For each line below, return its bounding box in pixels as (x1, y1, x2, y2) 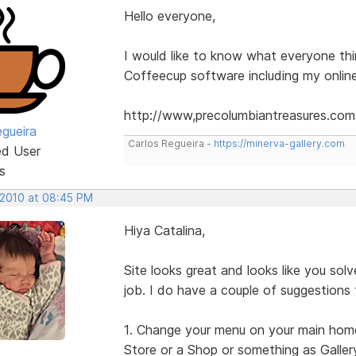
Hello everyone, (123, 7, 215, 24)
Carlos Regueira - (127, 137, 214, 149)
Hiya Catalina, (123, 222, 205, 238)
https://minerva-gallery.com (213, 137, 345, 149)
